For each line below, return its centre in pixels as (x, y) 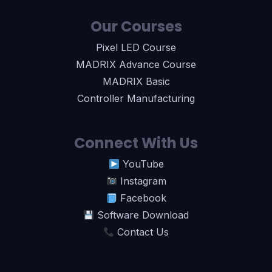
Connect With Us (136, 143)
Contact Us (142, 232)
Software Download (142, 215)
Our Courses (136, 26)
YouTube (141, 164)
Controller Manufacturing (136, 98)
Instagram (141, 181)
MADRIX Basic (136, 81)
